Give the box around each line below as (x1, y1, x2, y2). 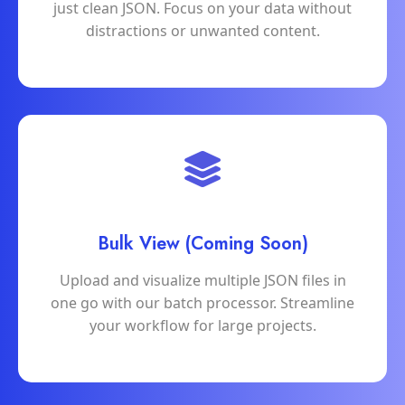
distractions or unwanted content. (85, 21, 320, 42)
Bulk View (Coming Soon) (97, 231, 308, 258)
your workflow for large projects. (89, 316, 316, 336)
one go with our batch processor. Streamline (51, 293, 354, 314)
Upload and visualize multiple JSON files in (59, 270, 346, 291)
